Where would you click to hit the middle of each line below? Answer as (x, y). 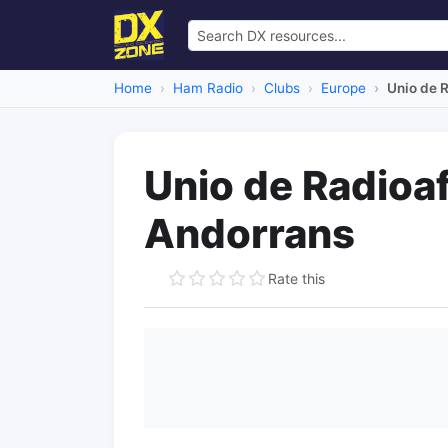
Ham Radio (208, 88)
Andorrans (249, 233)
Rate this (296, 278)
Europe (343, 88)
